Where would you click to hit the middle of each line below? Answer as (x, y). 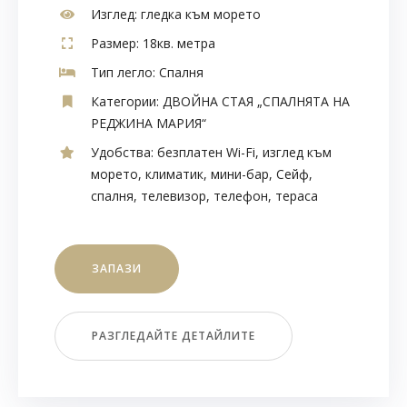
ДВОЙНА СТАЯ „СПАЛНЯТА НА (256, 102)
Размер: (115, 44)
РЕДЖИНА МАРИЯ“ (149, 124)
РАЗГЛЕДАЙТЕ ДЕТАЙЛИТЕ (173, 336)
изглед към (297, 153)
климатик (174, 174)
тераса (297, 196)
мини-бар (240, 174)
